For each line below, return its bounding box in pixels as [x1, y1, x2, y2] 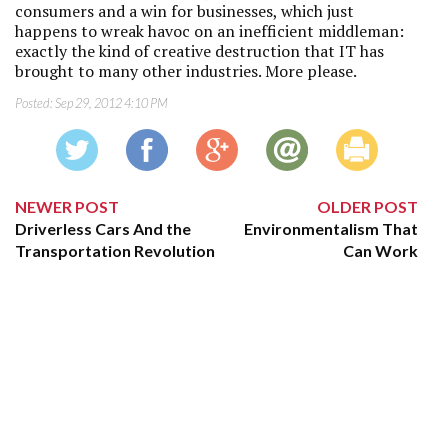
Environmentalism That [244, 219, 419, 238]
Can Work [343, 241, 419, 260]
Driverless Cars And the [15, 219, 191, 238]
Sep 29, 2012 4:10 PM [55, 95, 168, 111]
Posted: [15, 95, 55, 111]
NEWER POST [15, 197, 119, 216]
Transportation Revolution [15, 241, 215, 260]
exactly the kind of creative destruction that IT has [15, 40, 384, 62]
